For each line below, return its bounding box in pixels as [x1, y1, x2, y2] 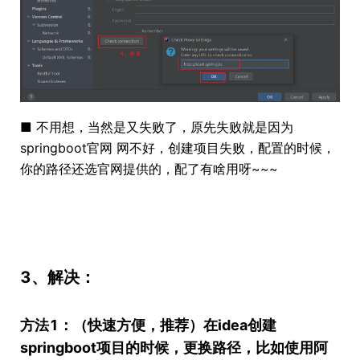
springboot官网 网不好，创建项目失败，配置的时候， [20, 139, 335, 156]
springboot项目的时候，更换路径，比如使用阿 [20, 338, 328, 356]
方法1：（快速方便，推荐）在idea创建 [20, 316, 276, 333]
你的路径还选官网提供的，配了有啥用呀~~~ [20, 160, 278, 177]
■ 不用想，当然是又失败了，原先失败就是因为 [20, 118, 293, 135]
